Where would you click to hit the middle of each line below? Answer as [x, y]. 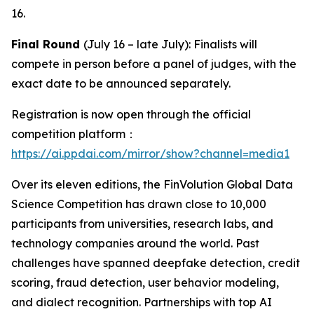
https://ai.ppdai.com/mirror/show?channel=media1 [150, 154]
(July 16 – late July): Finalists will [170, 45]
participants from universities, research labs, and [142, 224]
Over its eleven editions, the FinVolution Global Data [152, 185]
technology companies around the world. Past [135, 244]
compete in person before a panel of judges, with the [154, 64]
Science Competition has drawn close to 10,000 [139, 204]
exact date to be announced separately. [121, 84]
